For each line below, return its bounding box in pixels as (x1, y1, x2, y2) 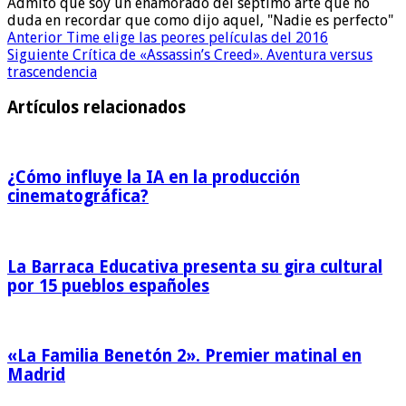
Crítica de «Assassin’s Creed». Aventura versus (69, 45, 372, 63)
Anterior (7, 28, 63, 46)
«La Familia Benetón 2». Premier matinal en (7, 345, 362, 365)
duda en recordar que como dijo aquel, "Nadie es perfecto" (7, 11, 393, 29)
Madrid (7, 364, 65, 384)
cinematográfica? (7, 187, 149, 207)
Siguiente (7, 45, 69, 63)
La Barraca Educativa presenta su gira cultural (7, 256, 382, 276)
